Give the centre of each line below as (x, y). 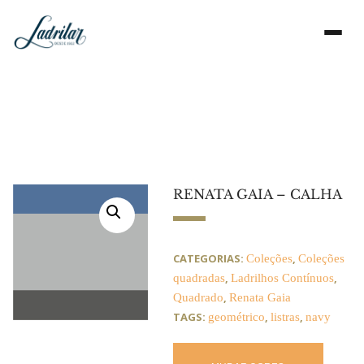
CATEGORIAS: (209, 259)
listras (285, 317)
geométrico (236, 317)
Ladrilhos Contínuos (282, 278)
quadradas (199, 278)
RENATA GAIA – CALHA (257, 195)
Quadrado (198, 298)
